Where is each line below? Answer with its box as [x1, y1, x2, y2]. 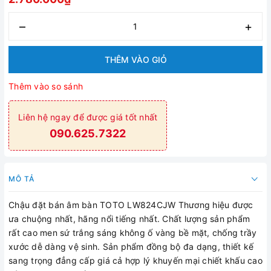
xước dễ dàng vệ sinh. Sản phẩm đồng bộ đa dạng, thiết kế [8, 241, 253, 252]
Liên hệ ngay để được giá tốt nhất [18, 112, 158, 122]
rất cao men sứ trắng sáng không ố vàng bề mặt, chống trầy [8, 227, 257, 238]
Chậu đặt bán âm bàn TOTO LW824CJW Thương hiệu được [8, 200, 253, 210]
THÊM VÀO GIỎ [104, 54, 167, 65]
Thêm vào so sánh [8, 81, 83, 91]
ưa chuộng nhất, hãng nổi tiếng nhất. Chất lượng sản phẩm [8, 214, 250, 224]
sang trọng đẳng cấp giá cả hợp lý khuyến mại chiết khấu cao [8, 255, 263, 266]
